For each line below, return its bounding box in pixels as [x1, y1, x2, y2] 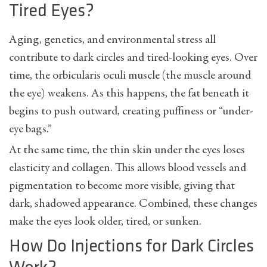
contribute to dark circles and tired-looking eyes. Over [9, 52, 257, 64]
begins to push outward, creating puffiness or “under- [9, 105, 253, 117]
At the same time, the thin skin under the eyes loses [9, 144, 245, 156]
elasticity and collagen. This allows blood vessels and [9, 162, 246, 174]
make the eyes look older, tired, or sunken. [9, 216, 201, 228]
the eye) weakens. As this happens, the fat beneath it [9, 88, 249, 100]
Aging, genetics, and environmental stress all [9, 34, 216, 46]
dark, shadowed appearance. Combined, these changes [9, 198, 257, 210]
